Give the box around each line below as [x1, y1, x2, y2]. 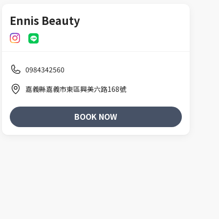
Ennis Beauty [10, 12, 80, 28]
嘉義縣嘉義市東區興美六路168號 [25, 84, 126, 94]
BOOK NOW [74, 110, 117, 123]
